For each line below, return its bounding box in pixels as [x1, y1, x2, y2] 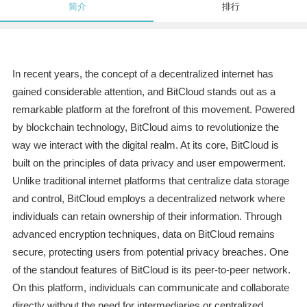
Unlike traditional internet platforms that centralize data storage [12, 175, 289, 187]
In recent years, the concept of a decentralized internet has [12, 68, 273, 80]
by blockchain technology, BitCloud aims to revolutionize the [12, 121, 279, 134]
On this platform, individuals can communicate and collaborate [12, 282, 289, 294]
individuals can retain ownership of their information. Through [12, 210, 282, 223]
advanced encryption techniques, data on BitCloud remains [12, 228, 275, 241]
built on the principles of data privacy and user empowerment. [12, 157, 286, 169]
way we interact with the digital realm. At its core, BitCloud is [12, 139, 279, 151]
